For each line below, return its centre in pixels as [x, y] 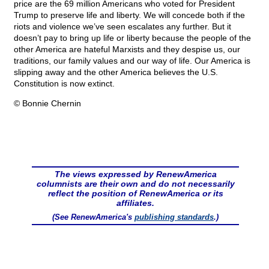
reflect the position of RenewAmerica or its [135, 194]
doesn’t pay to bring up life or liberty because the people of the [132, 38]
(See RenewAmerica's [93, 217]
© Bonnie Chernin [47, 104]
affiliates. [135, 203]
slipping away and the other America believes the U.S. [116, 72]
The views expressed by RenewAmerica [135, 174]
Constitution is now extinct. [64, 84]
